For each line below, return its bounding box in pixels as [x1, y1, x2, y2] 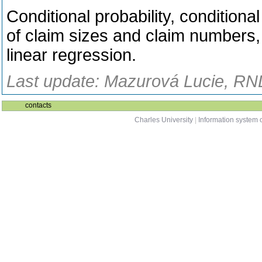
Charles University [135, 116, 193, 124]
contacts [25, 101, 51, 109]
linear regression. [6, 46, 136, 64]
